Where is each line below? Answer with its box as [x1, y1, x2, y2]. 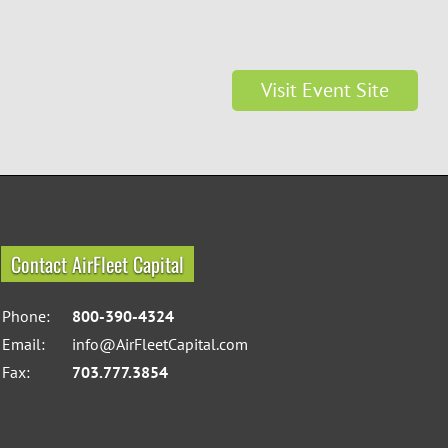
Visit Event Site [261, 77, 389, 103]
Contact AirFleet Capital [10, 249, 184, 279]
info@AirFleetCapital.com [71, 334, 248, 354]
